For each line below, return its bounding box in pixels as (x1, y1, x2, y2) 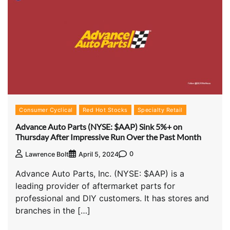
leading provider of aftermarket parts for (15, 180, 175, 191)
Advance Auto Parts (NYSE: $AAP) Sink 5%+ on (15, 122, 182, 132)
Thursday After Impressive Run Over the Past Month (15, 132, 201, 142)
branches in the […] (15, 205, 90, 216)
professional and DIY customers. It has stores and (15, 193, 209, 203)
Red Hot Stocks (82, 106, 128, 113)
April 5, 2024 (79, 150, 119, 158)
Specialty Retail (137, 106, 183, 113)
